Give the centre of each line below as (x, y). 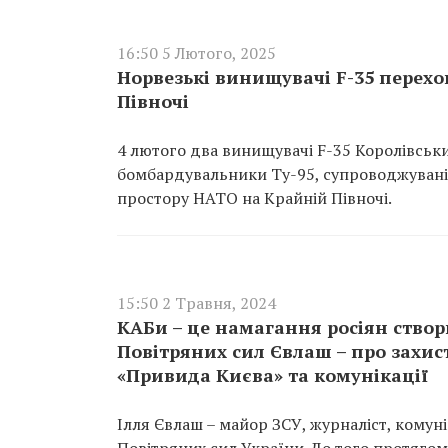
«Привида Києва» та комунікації (272, 375)
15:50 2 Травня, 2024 (196, 303)
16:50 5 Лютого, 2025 (196, 53)
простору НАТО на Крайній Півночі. (254, 198)
